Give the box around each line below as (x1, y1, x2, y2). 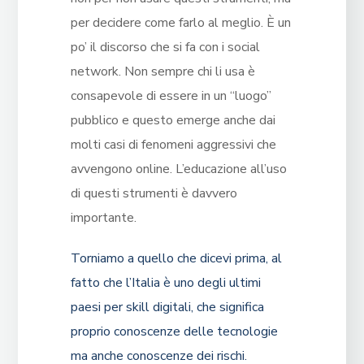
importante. (70, 209, 136, 227)
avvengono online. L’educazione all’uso (70, 160, 287, 179)
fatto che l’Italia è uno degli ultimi (70, 274, 261, 292)
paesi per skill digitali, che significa (70, 298, 264, 317)
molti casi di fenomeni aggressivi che (70, 136, 276, 154)
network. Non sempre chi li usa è (70, 63, 255, 81)
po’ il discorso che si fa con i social (70, 38, 260, 57)
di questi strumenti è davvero (70, 184, 237, 203)
